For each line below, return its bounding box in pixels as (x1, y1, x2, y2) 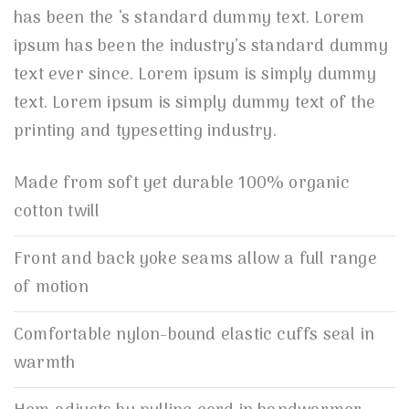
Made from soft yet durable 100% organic (14, 171, 350, 198)
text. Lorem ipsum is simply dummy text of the (14, 90, 376, 118)
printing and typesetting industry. (14, 119, 277, 146)
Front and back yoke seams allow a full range (14, 246, 377, 274)
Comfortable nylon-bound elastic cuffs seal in (14, 322, 375, 350)
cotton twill (14, 199, 100, 226)
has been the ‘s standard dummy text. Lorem (14, 5, 365, 33)
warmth (14, 351, 76, 378)
